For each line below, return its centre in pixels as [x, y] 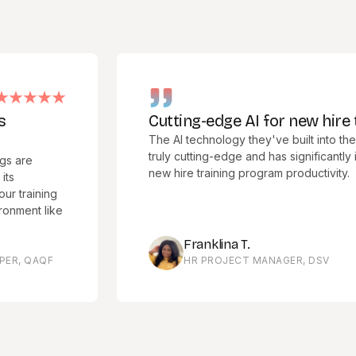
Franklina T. [177, 244]
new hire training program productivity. [209, 172]
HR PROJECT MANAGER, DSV [217, 260]
